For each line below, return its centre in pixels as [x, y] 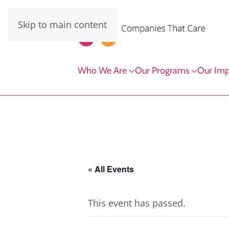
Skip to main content [62, 25]
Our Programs [162, 71]
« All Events [111, 169]
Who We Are [102, 71]
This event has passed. [137, 203]
